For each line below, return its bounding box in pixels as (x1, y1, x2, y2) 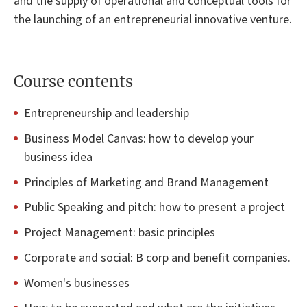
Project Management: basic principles (24, 224, 215, 242)
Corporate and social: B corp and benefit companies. (24, 249, 291, 267)
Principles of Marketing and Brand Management (24, 173, 269, 191)
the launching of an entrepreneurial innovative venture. (14, 10, 292, 28)
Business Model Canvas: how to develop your (24, 130, 254, 148)
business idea (24, 149, 93, 167)
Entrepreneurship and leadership (24, 105, 189, 123)
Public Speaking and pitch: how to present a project (24, 199, 285, 217)
